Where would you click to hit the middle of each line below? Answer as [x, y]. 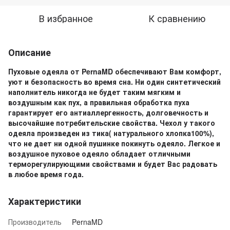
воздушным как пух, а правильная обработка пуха [99, 102]
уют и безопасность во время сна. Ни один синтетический [114, 81]
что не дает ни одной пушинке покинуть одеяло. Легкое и [114, 143]
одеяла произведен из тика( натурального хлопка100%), [111, 133]
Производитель [35, 222]
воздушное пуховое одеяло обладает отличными [99, 153]
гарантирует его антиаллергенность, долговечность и [108, 112]
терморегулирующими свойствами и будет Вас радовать [113, 164]
